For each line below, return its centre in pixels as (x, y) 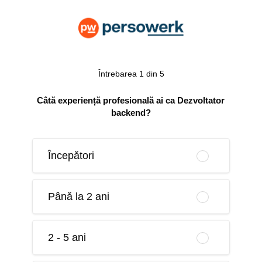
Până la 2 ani (78, 197)
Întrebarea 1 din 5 (131, 74)
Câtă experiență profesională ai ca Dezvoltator (131, 101)
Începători (71, 156)
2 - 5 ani (67, 238)
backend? (131, 113)
